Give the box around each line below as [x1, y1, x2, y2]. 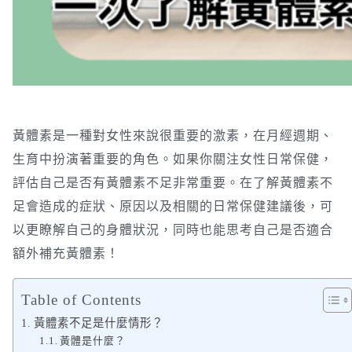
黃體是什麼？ [60, 334, 126, 346]
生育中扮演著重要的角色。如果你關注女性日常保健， [13, 152, 333, 166]
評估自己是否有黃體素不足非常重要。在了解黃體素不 [13, 175, 333, 189]
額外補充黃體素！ [13, 246, 119, 260]
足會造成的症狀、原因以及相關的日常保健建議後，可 [13, 199, 333, 213]
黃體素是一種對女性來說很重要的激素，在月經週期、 [13, 128, 333, 142]
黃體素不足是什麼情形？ [33, 316, 163, 329]
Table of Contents [21, 291, 141, 308]
